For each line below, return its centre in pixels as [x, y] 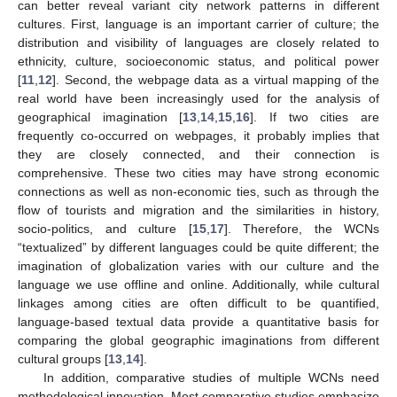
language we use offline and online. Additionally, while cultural [198, 284]
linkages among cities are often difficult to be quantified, [198, 303]
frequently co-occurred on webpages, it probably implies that [198, 135]
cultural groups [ [63, 358]
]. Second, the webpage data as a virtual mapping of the [216, 79]
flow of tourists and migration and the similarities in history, [198, 210]
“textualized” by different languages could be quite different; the [198, 247]
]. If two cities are [315, 117]
